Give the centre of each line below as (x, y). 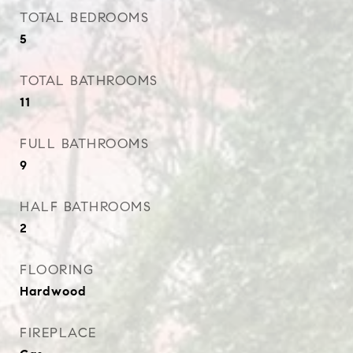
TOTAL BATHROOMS (89, 81)
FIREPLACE (58, 333)
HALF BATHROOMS (85, 207)
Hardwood (53, 291)
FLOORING (57, 270)
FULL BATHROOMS (84, 144)
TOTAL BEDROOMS (84, 18)
